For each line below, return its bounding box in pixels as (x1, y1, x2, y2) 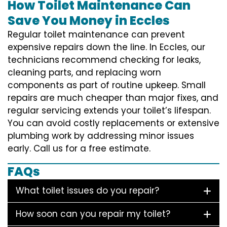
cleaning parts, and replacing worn (8, 66, 161, 79)
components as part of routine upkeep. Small (8, 79, 206, 91)
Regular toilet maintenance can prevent (8, 28, 185, 41)
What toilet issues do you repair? (16, 184, 159, 197)
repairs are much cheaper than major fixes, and (8, 91, 218, 104)
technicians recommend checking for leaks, (8, 53, 201, 66)
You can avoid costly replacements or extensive (8, 117, 219, 129)
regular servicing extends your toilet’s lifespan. (8, 104, 211, 117)
